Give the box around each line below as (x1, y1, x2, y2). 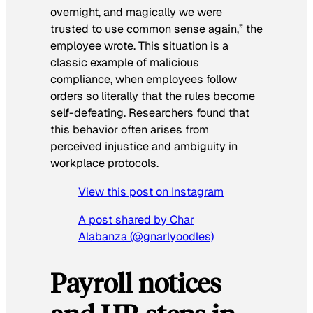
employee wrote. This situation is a (50, 38, 228, 54)
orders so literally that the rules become (50, 89, 255, 104)
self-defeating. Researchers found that (50, 105, 249, 121)
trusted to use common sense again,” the (50, 22, 263, 37)
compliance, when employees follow (50, 72, 237, 87)
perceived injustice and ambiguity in (50, 139, 238, 154)
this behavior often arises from (50, 122, 209, 138)
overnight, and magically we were (50, 5, 222, 20)
